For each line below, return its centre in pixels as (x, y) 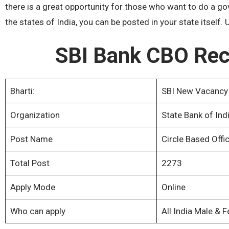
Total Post (30, 163)
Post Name (31, 139)
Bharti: (22, 91)
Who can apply (38, 211)
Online (173, 187)
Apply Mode (32, 187)
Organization (35, 115)
